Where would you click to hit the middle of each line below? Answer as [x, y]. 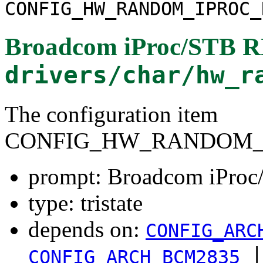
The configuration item [111, 114]
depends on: [87, 229]
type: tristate [85, 203]
